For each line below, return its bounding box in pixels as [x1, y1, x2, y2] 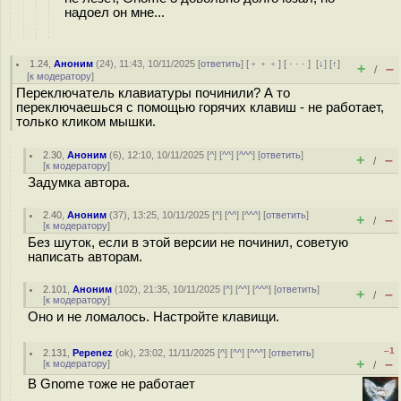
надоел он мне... [64, 5, 165, 20]
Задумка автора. [28, 175, 130, 190]
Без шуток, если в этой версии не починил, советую [28, 235, 348, 250]
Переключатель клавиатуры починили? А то [16, 86, 290, 100]
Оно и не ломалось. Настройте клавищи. [28, 310, 279, 324]
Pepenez [73, 347, 114, 358]
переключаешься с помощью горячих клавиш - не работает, [16, 100, 384, 115]
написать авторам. [28, 250, 142, 264]
